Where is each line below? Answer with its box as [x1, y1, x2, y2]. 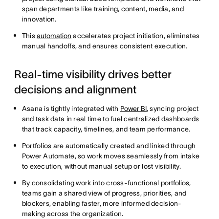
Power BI [120, 104, 147, 112]
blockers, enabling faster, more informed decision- [22, 199, 182, 207]
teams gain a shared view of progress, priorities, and [22, 189, 187, 197]
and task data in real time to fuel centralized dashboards [22, 114, 199, 123]
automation [37, 31, 72, 40]
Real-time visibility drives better [14, 67, 172, 81]
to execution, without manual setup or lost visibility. [22, 162, 181, 170]
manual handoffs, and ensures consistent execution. [22, 42, 188, 50]
